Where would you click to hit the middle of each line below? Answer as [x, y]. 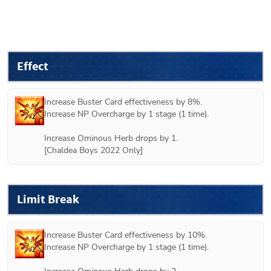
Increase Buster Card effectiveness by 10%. [126, 235]
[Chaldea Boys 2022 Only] [93, 150]
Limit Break [48, 199]
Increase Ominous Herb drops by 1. [111, 138]
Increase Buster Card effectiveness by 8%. [123, 102]
